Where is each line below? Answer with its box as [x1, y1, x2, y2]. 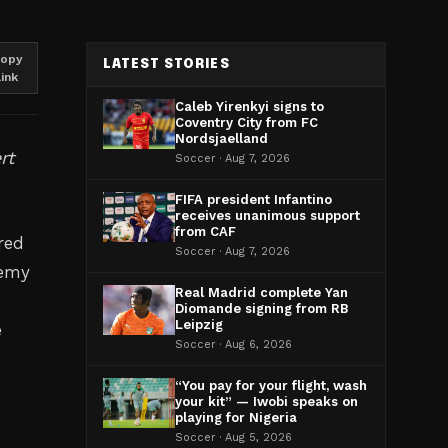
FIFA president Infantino [175, 192, 332, 207]
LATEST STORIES [103, 58, 230, 71]
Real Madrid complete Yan [175, 285, 348, 300]
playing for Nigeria [175, 410, 297, 425]
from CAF [175, 224, 236, 239]
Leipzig [175, 317, 223, 332]
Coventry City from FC [175, 115, 318, 130]
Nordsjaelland [175, 131, 268, 146]
